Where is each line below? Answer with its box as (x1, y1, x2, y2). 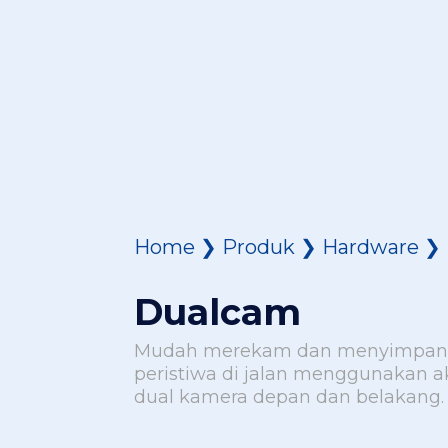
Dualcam (134, 290, 302, 335)
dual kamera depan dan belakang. (134, 386, 445, 409)
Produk (222, 235, 296, 260)
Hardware (322, 235, 420, 260)
